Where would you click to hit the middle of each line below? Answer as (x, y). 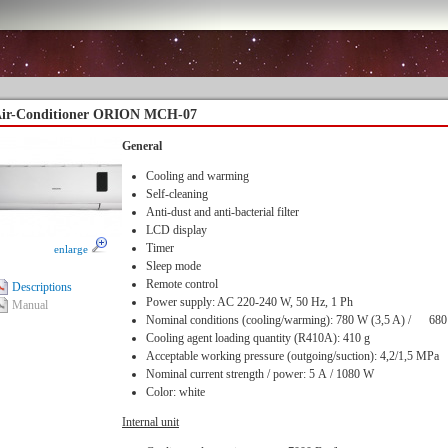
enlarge (72, 249)
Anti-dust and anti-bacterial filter (222, 212)
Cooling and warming (197, 176)
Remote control (182, 284)
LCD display (176, 230)
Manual (30, 305)
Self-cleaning (177, 194)
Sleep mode (173, 266)
